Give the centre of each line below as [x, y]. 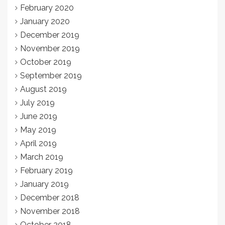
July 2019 [37, 102]
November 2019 [50, 48]
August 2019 [43, 89]
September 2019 [51, 75]
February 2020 [47, 8]
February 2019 [46, 170]
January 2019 [44, 184]
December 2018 [50, 197]
